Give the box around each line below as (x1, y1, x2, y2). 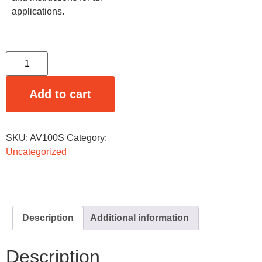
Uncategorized (6, 147, 67, 157)
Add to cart (29, 88, 91, 101)
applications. (12, 6, 64, 16)
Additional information (90, 213, 189, 223)
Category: (67, 133, 107, 143)
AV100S (30, 133, 64, 143)
